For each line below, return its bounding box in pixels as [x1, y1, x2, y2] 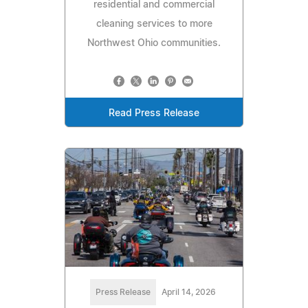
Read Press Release [109, 109, 199, 119]
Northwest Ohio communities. [87, 38, 221, 49]
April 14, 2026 [161, 288, 216, 297]
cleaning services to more [96, 19, 212, 30]
